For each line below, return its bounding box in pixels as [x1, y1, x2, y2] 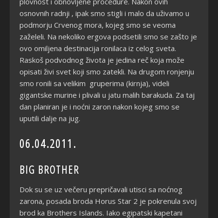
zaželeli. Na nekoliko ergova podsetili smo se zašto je [19, 31, 197, 41]
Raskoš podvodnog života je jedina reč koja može [19, 54, 184, 65]
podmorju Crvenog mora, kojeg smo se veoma [19, 19, 176, 30]
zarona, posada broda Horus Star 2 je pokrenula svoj [19, 196, 197, 206]
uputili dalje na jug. [19, 113, 80, 123]
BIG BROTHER [19, 162, 79, 177]
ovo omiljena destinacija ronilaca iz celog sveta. [19, 43, 176, 53]
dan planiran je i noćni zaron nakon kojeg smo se [19, 101, 180, 111]
